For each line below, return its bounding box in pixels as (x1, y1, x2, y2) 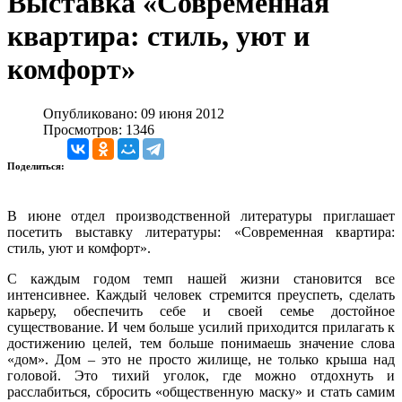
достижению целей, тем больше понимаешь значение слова (7, 335, 395, 351)
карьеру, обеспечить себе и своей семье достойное (7, 302, 395, 319)
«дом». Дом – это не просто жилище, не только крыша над (7, 351, 395, 367)
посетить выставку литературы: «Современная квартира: (7, 223, 395, 240)
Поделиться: (7, 160, 67, 171)
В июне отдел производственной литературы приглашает (7, 207, 395, 223)
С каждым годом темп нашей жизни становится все (7, 270, 395, 286)
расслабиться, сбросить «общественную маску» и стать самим (7, 383, 395, 399)
